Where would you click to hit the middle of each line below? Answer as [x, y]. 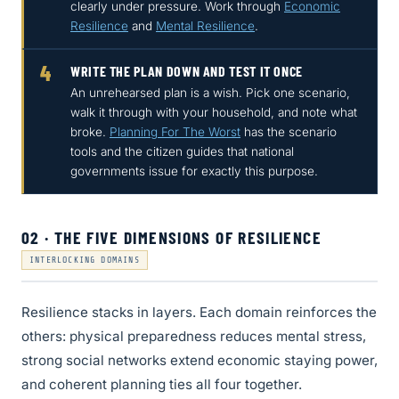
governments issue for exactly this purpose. [194, 171]
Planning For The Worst [175, 132]
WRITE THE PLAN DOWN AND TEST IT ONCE [187, 71]
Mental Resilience [205, 26]
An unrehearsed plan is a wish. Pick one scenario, [210, 93]
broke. [90, 132]
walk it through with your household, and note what [214, 113]
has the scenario [289, 132]
